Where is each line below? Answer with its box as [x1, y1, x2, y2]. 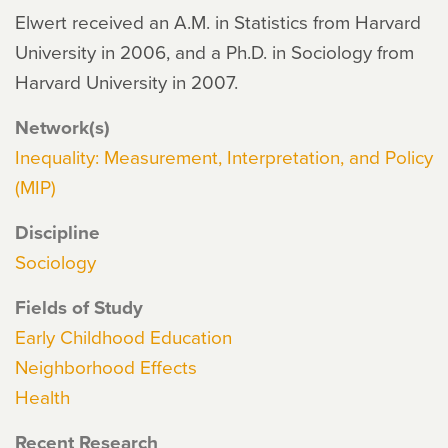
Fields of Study [15, 293, 143, 321]
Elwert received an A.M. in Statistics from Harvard [15, 8, 421, 35]
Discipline [15, 218, 100, 246]
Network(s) [15, 113, 110, 141]
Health [15, 383, 70, 410]
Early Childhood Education [15, 323, 232, 350]
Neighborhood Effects [15, 353, 197, 380]
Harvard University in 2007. [15, 68, 238, 95]
